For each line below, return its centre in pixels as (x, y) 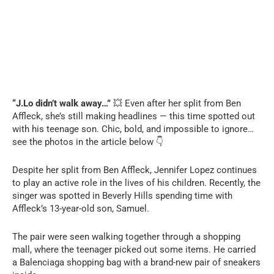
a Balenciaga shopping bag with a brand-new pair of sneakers (136, 262)
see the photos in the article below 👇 (88, 142)
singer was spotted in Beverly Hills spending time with (122, 195)
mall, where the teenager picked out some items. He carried (134, 249)
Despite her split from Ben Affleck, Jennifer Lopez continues (135, 170)
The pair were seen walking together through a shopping (126, 236)
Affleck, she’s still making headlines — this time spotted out (134, 116)
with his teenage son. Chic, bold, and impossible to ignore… (133, 129)
